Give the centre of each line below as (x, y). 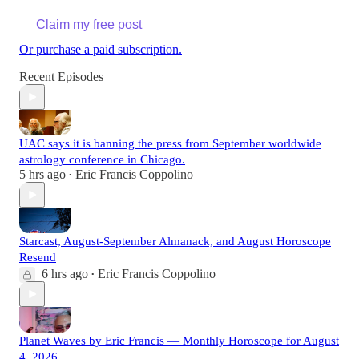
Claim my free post (89, 25)
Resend (38, 258)
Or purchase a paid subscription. (101, 50)
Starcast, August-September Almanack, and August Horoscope (175, 242)
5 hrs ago (42, 175)
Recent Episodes (61, 77)
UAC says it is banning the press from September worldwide (170, 144)
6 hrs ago (65, 274)
